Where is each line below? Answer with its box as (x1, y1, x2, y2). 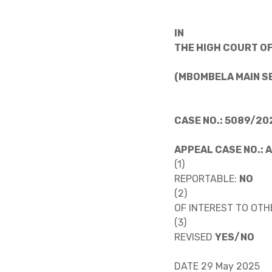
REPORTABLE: (174, 172, 237, 185)
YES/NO (215, 231, 254, 243)
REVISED (174, 231, 212, 243)
